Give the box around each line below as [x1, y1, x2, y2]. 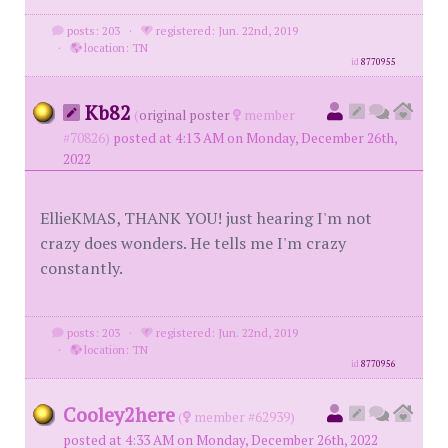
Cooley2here [63, 401, 175, 428]
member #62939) [191, 408, 295, 426]
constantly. [40, 257, 123, 279]
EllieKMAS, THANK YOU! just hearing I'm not [40, 207, 372, 229]
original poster [139, 106, 230, 124]
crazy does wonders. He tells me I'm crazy [40, 232, 346, 254]
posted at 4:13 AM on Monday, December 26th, [113, 129, 397, 147]
